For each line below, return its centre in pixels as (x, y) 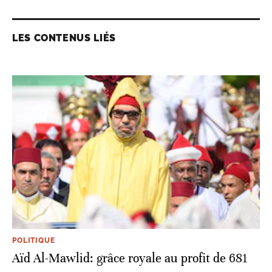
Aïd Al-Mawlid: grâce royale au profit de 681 (130, 259)
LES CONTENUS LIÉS (64, 38)
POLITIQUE (34, 241)
